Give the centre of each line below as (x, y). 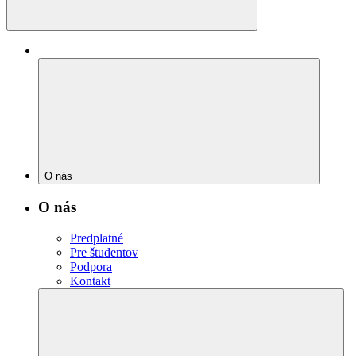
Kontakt (90, 281)
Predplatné (97, 238)
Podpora (91, 267)
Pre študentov (104, 253)
